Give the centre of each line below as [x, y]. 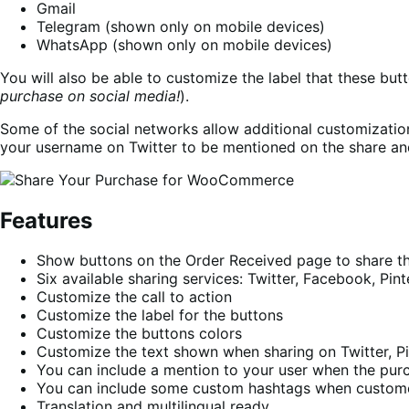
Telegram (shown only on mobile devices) [181, 26]
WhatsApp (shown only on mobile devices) [184, 44]
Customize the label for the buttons [160, 315]
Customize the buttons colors [139, 334]
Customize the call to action [134, 297]
